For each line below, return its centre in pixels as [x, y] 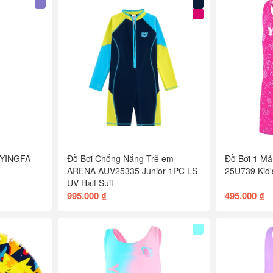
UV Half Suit [90, 183]
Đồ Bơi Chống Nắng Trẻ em [120, 159]
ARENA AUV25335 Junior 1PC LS [132, 171]
